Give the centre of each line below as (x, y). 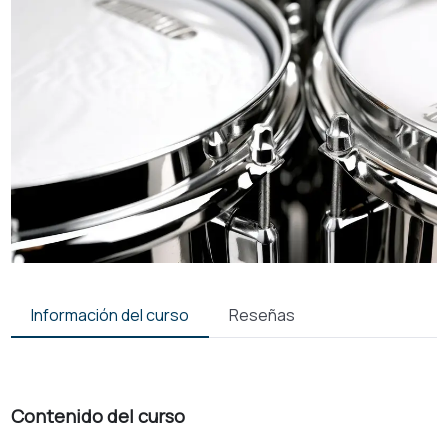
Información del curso (109, 315)
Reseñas (261, 315)
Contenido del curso (97, 416)
